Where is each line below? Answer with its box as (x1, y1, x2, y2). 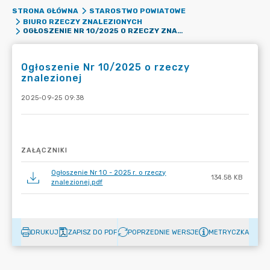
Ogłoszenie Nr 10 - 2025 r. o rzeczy (51, 169, 166, 177)
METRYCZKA (209, 228, 249, 236)
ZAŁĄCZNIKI (21, 146, 67, 154)
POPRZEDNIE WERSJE (128, 228, 199, 236)
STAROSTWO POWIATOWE (89, 7, 186, 15)
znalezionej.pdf (51, 178, 103, 186)
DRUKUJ (31, 228, 58, 236)
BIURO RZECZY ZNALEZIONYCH (22, 17, 142, 26)
